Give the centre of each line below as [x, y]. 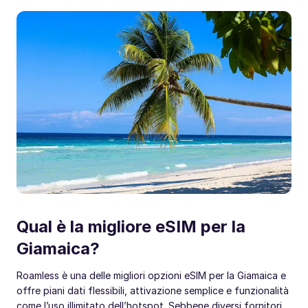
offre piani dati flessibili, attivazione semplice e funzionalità [153, 291]
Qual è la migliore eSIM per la [131, 227]
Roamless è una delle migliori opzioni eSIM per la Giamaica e [151, 276]
